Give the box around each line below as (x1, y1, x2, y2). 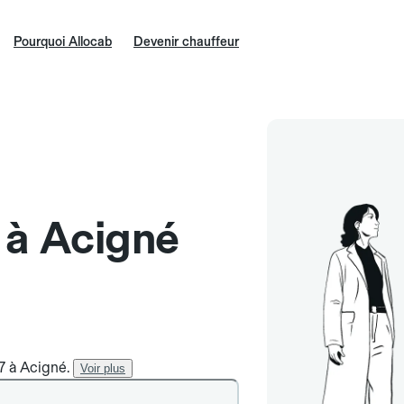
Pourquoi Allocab (14, 34, 112, 49)
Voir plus (80, 362, 125, 375)
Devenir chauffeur (133, 34, 239, 49)
